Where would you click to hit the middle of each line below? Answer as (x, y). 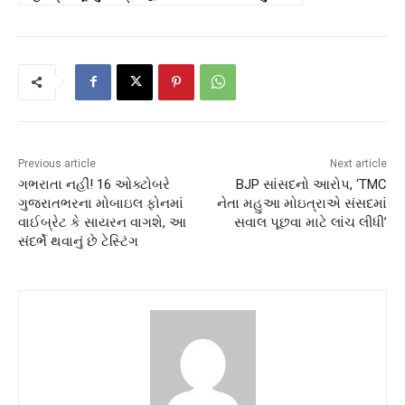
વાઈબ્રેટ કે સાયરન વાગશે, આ (102, 222)
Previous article (57, 163)
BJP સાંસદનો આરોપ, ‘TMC (311, 184)
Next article (358, 163)
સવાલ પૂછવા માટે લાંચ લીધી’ (310, 222)
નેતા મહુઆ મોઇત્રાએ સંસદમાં (301, 203)
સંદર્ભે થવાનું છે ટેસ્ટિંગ (78, 241)
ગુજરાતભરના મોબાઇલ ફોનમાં (101, 203)
